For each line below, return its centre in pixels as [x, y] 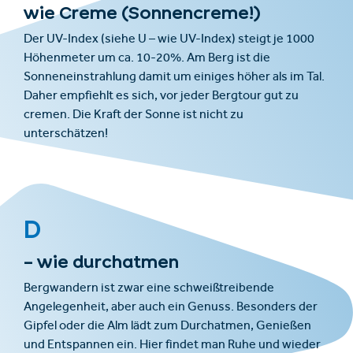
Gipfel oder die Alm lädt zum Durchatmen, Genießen [167, 327]
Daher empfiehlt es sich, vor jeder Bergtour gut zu [161, 97]
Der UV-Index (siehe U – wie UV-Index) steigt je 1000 [169, 40]
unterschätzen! [66, 134]
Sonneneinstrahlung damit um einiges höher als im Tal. [174, 78]
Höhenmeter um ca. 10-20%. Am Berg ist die [147, 59]
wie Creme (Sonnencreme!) [142, 12]
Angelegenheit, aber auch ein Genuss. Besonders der [171, 308]
